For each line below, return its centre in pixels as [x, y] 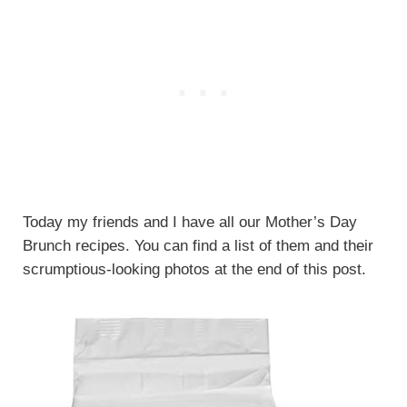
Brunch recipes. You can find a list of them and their [198, 245]
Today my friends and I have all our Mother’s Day [189, 222]
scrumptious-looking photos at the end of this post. [196, 269]
